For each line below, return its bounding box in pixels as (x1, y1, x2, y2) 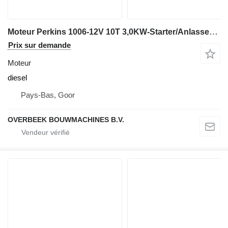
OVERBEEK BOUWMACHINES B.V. (8, 115, 124, 124)
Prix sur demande (8, 40, 71, 49)
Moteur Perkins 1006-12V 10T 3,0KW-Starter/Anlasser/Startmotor (209, 26, 218, 37)
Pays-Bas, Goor (21, 90, 75, 99)
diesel (8, 73, 27, 82)
